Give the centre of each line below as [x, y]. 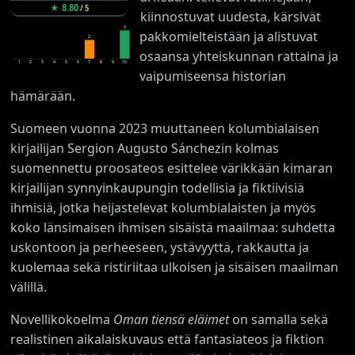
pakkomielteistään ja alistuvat [228, 36]
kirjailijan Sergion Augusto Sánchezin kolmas [145, 148]
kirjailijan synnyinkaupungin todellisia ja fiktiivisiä [158, 187]
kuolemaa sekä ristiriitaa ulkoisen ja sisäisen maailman [175, 267]
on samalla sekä [279, 319]
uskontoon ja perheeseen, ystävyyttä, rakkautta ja [160, 247]
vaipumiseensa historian [212, 76]
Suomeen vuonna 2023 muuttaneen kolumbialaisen [165, 128]
